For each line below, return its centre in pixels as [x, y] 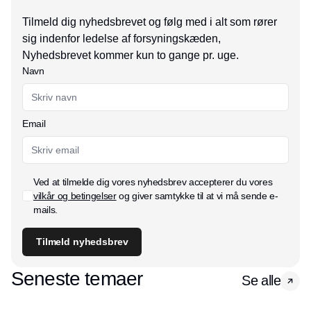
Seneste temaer [77, 279]
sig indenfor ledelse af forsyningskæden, [121, 39]
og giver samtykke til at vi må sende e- [197, 196]
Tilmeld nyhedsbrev [82, 242]
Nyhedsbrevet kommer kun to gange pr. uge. [131, 55]
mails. [45, 210]
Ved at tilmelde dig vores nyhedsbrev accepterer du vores [153, 182]
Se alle [261, 280]
